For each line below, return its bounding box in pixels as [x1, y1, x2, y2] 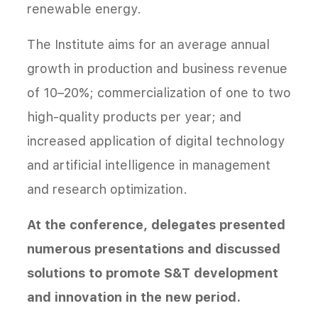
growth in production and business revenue [27, 61, 287, 77]
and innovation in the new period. [27, 290, 241, 305]
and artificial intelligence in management [27, 158, 270, 173]
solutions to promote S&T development [27, 265, 278, 281]
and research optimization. [27, 182, 187, 197]
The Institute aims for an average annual [27, 37, 270, 53]
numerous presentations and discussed [27, 241, 280, 257]
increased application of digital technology [27, 133, 285, 149]
